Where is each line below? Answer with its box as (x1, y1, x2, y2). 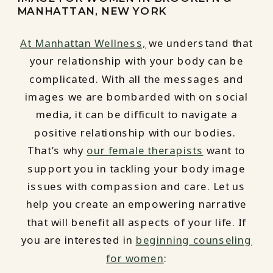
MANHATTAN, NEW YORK (17, 4, 167, 17)
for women (106, 250, 164, 266)
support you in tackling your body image (27, 161, 246, 176)
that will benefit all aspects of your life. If (27, 214, 246, 230)
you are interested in (21, 233, 136, 247)
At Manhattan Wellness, (20, 35, 146, 51)
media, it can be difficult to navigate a (35, 107, 238, 122)
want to (203, 143, 246, 158)
